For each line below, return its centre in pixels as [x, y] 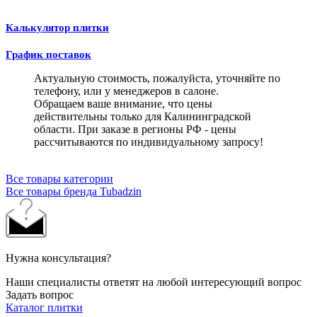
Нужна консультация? [58, 258]
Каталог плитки [44, 307]
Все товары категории [59, 178]
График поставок [48, 54]
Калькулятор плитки [57, 27]
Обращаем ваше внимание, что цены [123, 103]
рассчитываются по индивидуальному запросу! [149, 142]
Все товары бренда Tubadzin [74, 191]
